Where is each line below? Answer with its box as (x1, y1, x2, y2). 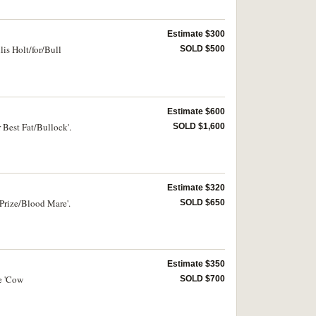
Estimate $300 (167, 28, 225, 39)
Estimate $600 (167, 107, 225, 117)
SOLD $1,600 (173, 121, 225, 132)
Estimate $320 (167, 183, 225, 193)
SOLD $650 (180, 197, 225, 208)
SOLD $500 (180, 43, 225, 54)
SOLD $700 (180, 274, 225, 284)
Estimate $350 (167, 259, 225, 269)
